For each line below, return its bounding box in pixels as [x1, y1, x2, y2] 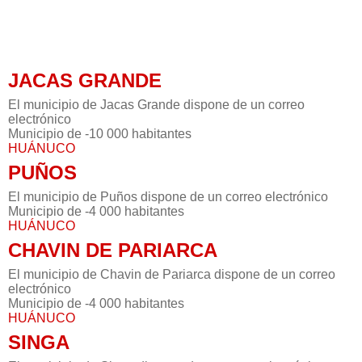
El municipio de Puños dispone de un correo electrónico [8, 190, 328, 204]
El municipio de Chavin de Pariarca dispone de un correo [8, 267, 335, 282]
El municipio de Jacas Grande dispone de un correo [8, 98, 305, 112]
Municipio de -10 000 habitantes [8, 127, 192, 141]
